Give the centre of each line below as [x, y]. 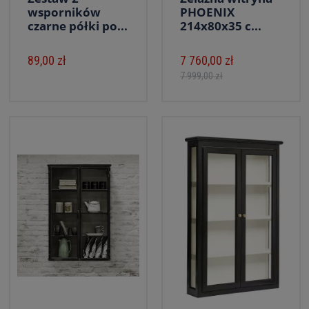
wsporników [64, 12]
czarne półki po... [77, 26]
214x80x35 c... [221, 26]
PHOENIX [207, 12]
